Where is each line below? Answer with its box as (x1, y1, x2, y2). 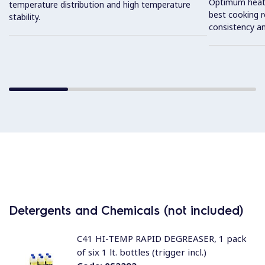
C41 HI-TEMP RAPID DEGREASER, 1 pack (76, 232, 247, 244)
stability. (9, 11, 40, 23)
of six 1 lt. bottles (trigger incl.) (76, 246, 206, 258)
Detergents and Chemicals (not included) (9, 202, 243, 218)
